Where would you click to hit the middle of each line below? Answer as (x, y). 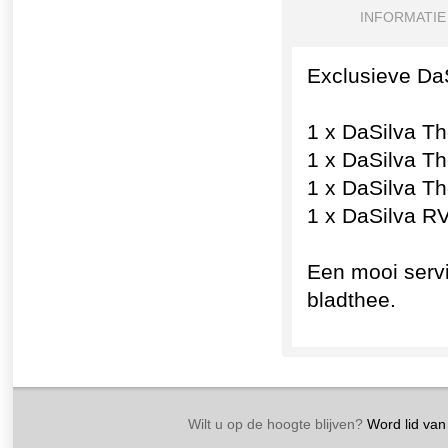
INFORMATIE (402, 17)
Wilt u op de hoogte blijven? (275, 424)
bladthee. (351, 300)
